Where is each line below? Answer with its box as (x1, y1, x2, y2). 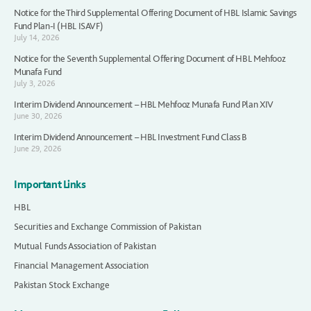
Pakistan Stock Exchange (14, 278, 110, 291)
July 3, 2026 (14, 78, 56, 88)
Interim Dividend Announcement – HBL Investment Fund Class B (14, 131, 247, 143)
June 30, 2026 (14, 110, 62, 121)
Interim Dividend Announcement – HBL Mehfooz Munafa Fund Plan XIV (14, 98, 274, 110)
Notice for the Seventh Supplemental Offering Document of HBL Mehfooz (14, 52, 286, 65)
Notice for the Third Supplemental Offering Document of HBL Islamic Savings (14, 6, 297, 19)
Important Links (14, 177, 86, 191)
